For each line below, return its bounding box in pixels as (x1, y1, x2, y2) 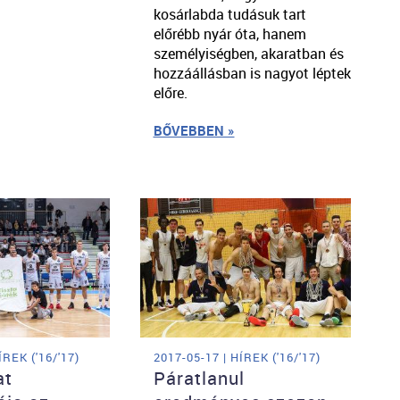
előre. (153, 82, 187, 103)
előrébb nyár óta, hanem (153, 23, 306, 44)
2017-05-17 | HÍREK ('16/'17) (153, 348, 321, 365)
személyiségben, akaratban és (153, 43, 344, 63)
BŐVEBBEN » (153, 121, 235, 139)
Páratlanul (153, 365, 245, 390)
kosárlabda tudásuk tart (153, 4, 306, 24)
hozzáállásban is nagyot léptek (153, 62, 351, 83)
